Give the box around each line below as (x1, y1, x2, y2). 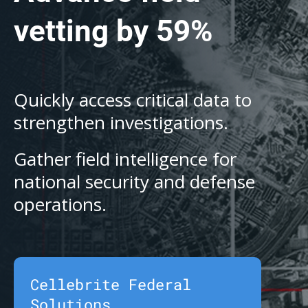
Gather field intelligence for (14, 146, 236, 171)
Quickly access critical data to (14, 87, 252, 112)
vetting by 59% (14, 13, 213, 49)
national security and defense (14, 169, 255, 194)
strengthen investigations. (14, 110, 228, 135)
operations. (14, 192, 107, 217)
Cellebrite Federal (30, 274, 191, 294)
